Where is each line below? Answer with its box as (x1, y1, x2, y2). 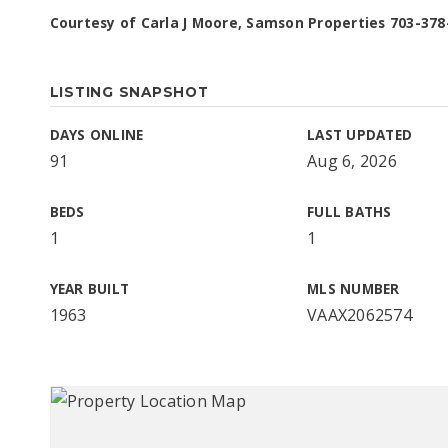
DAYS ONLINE (49, 125, 144, 144)
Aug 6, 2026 (307, 150, 397, 172)
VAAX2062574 (307, 304, 412, 326)
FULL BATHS (307, 202, 392, 221)
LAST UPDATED (307, 125, 413, 144)
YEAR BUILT (49, 279, 129, 298)
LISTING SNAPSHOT (49, 84, 209, 100)
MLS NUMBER (307, 279, 400, 298)
